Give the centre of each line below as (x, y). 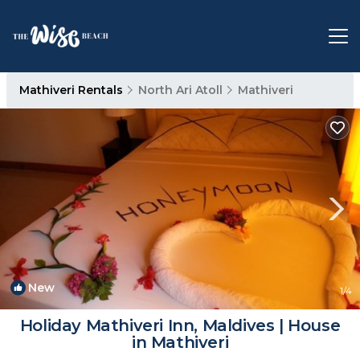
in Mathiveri (180, 342)
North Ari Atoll (180, 90)
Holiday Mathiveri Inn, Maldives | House (180, 325)
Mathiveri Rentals (73, 90)
